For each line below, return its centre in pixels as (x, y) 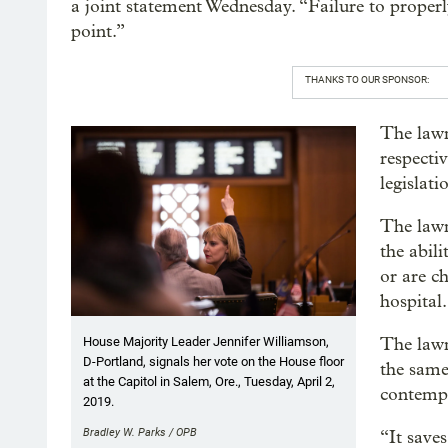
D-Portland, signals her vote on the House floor (213, 362)
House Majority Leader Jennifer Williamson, (206, 342)
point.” (98, 31)
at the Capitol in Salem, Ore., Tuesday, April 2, (209, 382)
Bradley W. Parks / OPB (140, 433)
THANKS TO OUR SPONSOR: (366, 79)
